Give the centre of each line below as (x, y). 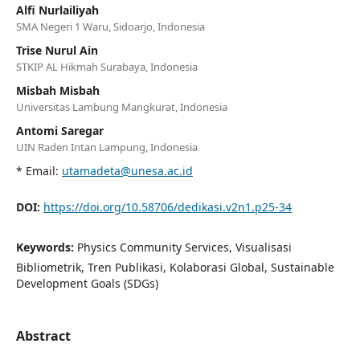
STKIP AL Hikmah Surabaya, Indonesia (106, 66)
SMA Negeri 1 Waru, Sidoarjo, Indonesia (110, 26)
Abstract (43, 335)
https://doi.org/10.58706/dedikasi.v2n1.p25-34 (167, 207)
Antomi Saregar (59, 130)
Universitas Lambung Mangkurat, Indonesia (121, 106)
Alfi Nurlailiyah (57, 10)
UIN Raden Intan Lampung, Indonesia (106, 147)
